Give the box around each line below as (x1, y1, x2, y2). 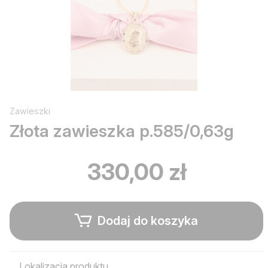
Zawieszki (10, 105, 50, 116)
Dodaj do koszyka (95, 214, 198, 229)
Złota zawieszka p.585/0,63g (10, 120, 234, 141)
